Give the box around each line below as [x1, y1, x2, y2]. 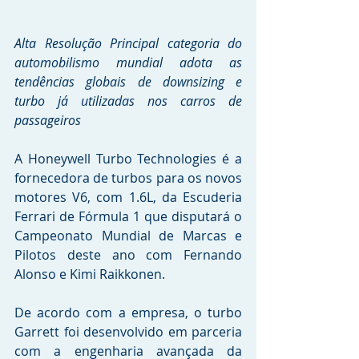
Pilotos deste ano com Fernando [14, 246, 242, 264]
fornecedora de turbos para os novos [14, 169, 242, 188]
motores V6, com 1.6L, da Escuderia [14, 188, 242, 207]
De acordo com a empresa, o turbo [14, 304, 242, 322]
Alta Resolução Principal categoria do [14, 34, 242, 53]
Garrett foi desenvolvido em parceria [14, 323, 242, 341]
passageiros [14, 111, 81, 130]
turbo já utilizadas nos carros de [14, 92, 242, 111]
